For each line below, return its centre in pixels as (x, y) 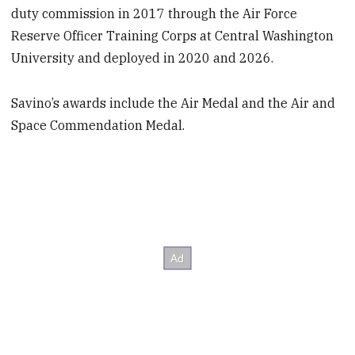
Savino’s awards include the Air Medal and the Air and (174, 103)
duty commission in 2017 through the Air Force (155, 14)
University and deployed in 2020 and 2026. (143, 58)
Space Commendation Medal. (98, 126)
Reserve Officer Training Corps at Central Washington (173, 36)
